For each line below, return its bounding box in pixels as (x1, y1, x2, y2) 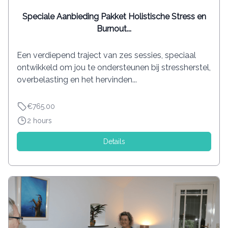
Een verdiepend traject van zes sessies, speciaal (17, 50, 196, 60)
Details (103, 137, 125, 146)
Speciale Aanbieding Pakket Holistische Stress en (22, 11, 206, 21)
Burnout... (97, 23, 131, 34)
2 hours (27, 116, 52, 125)
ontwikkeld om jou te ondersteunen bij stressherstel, (17, 62, 211, 72)
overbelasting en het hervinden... (17, 74, 137, 84)
